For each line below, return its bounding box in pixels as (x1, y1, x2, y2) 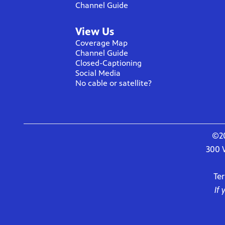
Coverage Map (75, 38, 128, 48)
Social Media (75, 68, 121, 78)
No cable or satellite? (75, 78, 152, 88)
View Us (75, 26, 114, 38)
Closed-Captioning (75, 58, 142, 68)
